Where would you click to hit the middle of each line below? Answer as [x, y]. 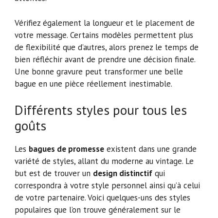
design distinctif [123, 173]
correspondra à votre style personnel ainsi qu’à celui [107, 186]
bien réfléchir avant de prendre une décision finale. [105, 59]
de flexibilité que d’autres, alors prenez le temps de [107, 47]
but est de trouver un [54, 173]
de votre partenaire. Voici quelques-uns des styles [102, 198]
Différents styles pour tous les [101, 110]
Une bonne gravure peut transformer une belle [99, 71]
